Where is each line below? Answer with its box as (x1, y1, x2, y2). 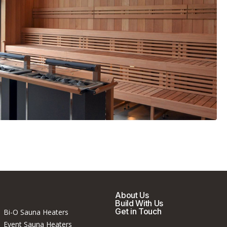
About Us (115, 190, 149, 201)
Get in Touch (115, 206, 162, 217)
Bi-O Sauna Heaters (3, 207, 68, 217)
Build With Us (115, 198, 164, 209)
